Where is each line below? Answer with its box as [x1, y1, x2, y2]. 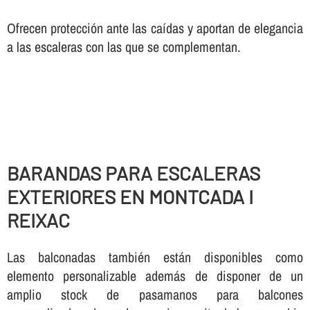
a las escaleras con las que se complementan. [6, 37, 241, 57]
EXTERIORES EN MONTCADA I [6, 184, 253, 208]
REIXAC [6, 208, 70, 232]
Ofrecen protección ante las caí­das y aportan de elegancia [6, 19, 304, 38]
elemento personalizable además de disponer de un [6, 266, 304, 286]
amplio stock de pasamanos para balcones [6, 285, 304, 304]
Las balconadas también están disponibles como [6, 248, 304, 267]
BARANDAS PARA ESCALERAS [6, 161, 260, 185]
